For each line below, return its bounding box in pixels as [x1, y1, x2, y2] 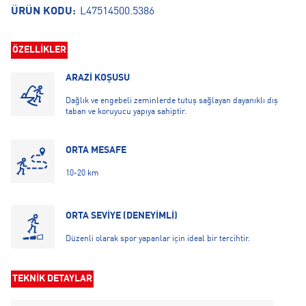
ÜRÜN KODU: [11, 6, 79, 17]
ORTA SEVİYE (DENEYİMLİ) [66, 211, 178, 221]
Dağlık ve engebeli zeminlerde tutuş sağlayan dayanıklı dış [66, 97, 278, 105]
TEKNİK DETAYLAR [12, 274, 92, 283]
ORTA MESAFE [66, 145, 126, 155]
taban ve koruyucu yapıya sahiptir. [66, 108, 186, 116]
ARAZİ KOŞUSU [66, 73, 130, 83]
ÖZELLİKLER [12, 45, 66, 55]
